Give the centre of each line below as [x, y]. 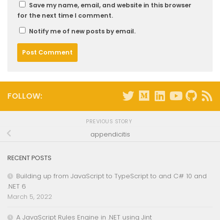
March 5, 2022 [30, 196]
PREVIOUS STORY [110, 121]
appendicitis [110, 135]
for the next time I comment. [65, 16]
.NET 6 [17, 186]
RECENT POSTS [29, 158]
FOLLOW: [25, 96]
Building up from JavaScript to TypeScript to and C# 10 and [111, 176]
